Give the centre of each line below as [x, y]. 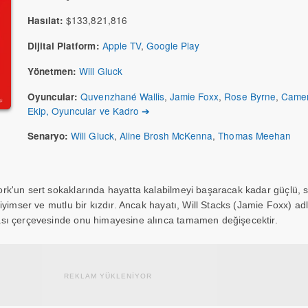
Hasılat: [46, 20]
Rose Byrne [250, 96]
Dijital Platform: [64, 46]
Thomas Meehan [254, 135]
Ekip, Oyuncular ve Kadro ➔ [89, 111]
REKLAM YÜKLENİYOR [108, 276]
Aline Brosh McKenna [166, 135]
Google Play [173, 45]
